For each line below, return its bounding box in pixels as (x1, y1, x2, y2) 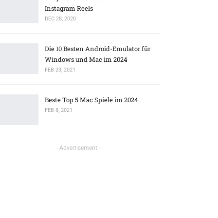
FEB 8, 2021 (45, 107, 73, 113)
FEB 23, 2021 (45, 66, 76, 73)
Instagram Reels (45, 3, 93, 13)
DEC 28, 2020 (45, 15, 76, 22)
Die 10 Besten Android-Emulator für (45, 44, 151, 53)
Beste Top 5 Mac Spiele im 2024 (45, 95, 139, 104)
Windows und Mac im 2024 (45, 54, 128, 64)
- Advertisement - (56, 145, 100, 152)
